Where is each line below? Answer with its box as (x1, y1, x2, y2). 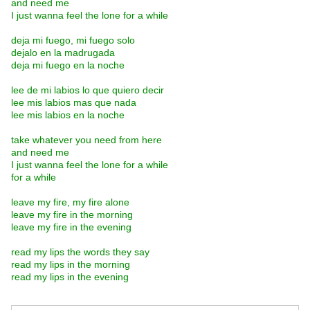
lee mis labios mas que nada (11, 97, 136, 109)
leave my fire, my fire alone (11, 197, 129, 208)
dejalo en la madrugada (11, 47, 115, 59)
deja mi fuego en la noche (11, 60, 125, 71)
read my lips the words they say (11, 246, 149, 258)
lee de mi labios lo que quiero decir (11, 84, 164, 96)
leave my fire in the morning (11, 209, 133, 221)
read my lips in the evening (11, 271, 129, 283)
